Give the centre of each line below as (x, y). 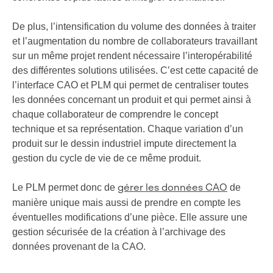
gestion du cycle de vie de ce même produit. (107, 158)
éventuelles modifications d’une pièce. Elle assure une (130, 218)
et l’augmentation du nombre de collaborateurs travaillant (135, 41)
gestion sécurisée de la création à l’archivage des (119, 232)
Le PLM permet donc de (65, 188)
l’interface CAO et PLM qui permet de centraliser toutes (130, 85)
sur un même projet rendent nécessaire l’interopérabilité (132, 56)
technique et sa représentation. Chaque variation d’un (128, 129)
